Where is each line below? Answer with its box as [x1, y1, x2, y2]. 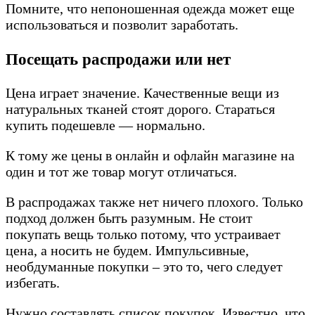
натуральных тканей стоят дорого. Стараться [6, 101, 275, 117]
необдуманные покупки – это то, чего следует [6, 259, 283, 275]
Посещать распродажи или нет [6, 49, 231, 68]
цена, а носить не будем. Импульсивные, [6, 243, 249, 259]
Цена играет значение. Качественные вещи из [6, 85, 279, 101]
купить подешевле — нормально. [6, 117, 205, 134]
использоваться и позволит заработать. [6, 17, 238, 33]
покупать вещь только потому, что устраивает [6, 226, 281, 243]
